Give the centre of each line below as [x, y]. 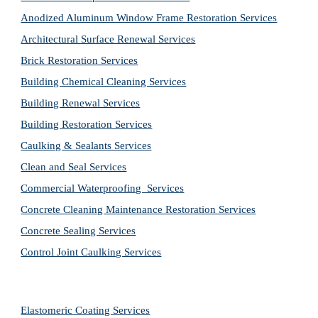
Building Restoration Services [87, 124]
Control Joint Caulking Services [91, 252]
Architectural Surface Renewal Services [108, 39]
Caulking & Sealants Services [86, 146]
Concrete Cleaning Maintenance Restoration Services [138, 209]
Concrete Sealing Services [78, 231]
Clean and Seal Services [74, 167]
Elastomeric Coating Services [86, 310]
